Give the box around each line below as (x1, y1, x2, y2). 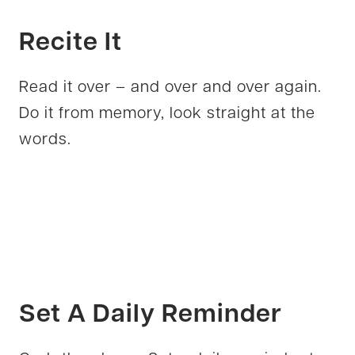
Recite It (19, 30, 122, 56)
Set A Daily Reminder (19, 302, 282, 328)
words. (19, 132, 71, 148)
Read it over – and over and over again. (19, 79, 322, 96)
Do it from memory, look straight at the (19, 105, 315, 122)
